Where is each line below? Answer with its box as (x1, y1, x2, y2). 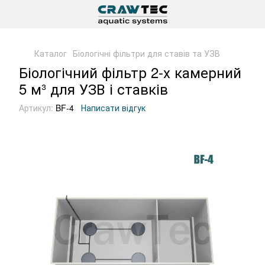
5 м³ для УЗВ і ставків (19, 78, 168, 99)
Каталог (34, 47, 67, 59)
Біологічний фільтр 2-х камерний (19, 62, 241, 82)
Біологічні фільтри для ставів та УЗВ (73, 47, 220, 59)
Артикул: (19, 102, 53, 114)
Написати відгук (81, 102, 146, 114)
